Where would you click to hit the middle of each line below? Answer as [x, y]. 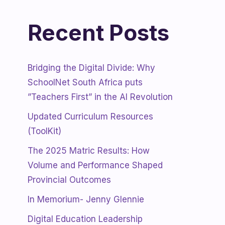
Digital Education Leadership [85, 219]
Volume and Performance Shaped [95, 165]
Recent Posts [98, 32]
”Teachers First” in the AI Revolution [100, 97]
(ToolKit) [44, 131]
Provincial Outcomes [69, 180]
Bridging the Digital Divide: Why [91, 68]
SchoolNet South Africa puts [85, 82]
